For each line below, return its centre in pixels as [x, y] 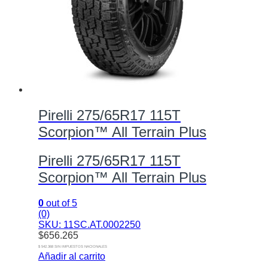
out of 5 [60, 203]
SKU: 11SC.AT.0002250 [89, 224]
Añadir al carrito [72, 256]
